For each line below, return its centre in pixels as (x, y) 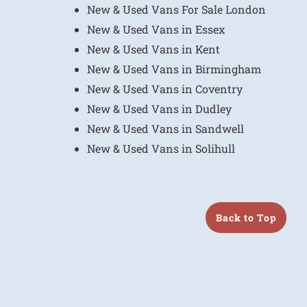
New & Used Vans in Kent (153, 49)
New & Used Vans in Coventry (165, 89)
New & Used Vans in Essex (156, 29)
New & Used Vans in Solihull (161, 148)
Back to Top (246, 217)
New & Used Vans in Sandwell (165, 128)
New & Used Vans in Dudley (159, 109)
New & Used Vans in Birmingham (174, 69)
